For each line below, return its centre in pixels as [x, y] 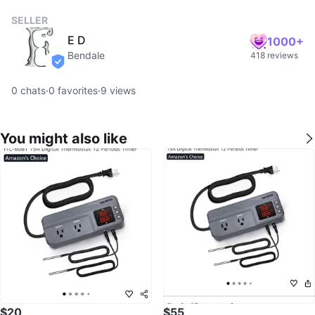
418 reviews [274, 55]
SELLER [30, 20]
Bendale [86, 55]
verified [75, 67]
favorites [76, 90]
